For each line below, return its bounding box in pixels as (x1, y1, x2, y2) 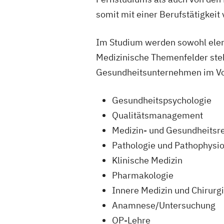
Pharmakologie (112, 169, 173, 181)
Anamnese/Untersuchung (112, 199, 215, 211)
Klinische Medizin (112, 154, 182, 166)
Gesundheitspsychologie (112, 94, 211, 106)
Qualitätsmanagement (112, 109, 203, 121)
